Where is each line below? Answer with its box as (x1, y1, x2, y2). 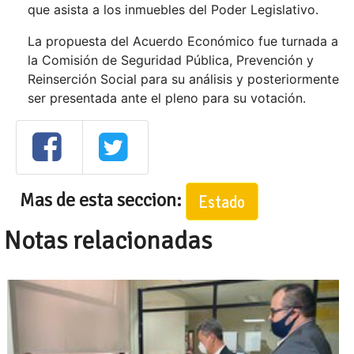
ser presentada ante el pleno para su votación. (28, 90, 306, 106)
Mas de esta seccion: (20, 187, 186, 212)
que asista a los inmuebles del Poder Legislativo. (28, 2, 318, 17)
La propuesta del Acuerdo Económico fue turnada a (28, 33, 338, 49)
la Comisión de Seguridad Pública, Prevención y (28, 52, 314, 68)
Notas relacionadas (4, 224, 212, 256)
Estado (199, 187, 245, 214)
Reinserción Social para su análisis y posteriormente (28, 71, 339, 87)
